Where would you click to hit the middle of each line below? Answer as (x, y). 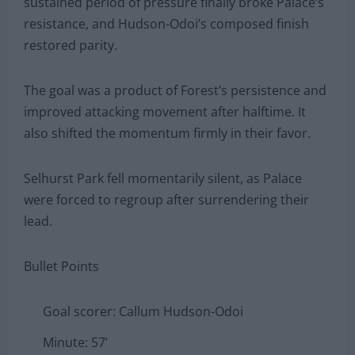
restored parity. (71, 45)
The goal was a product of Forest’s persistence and (175, 90)
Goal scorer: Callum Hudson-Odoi (143, 311)
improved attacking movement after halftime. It (165, 111)
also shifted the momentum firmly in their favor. (167, 133)
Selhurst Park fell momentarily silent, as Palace (163, 178)
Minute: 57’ (75, 342)
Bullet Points (61, 266)
